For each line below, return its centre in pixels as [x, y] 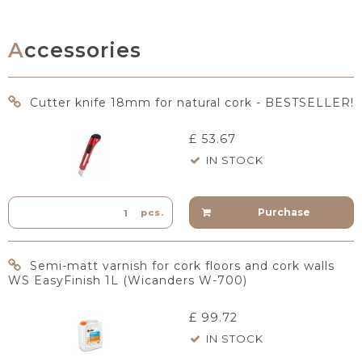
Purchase [284, 213]
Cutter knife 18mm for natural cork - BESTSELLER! [192, 102]
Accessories [83, 51]
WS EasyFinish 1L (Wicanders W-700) [128, 281]
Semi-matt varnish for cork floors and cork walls [182, 266]
